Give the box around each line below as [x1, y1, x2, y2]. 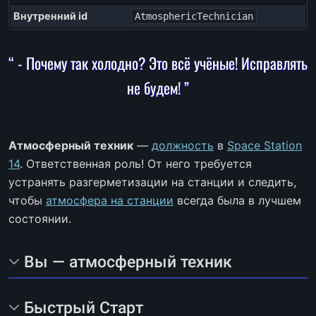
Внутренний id [13, 10, 87, 22]
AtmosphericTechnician [135, 11, 253, 22]
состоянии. [8, 211, 71, 226]
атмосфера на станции [46, 193, 174, 207]
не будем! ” [127, 75, 189, 99]
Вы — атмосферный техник [24, 252, 232, 272]
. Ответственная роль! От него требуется [20, 156, 252, 171]
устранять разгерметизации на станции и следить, [8, 174, 296, 189]
